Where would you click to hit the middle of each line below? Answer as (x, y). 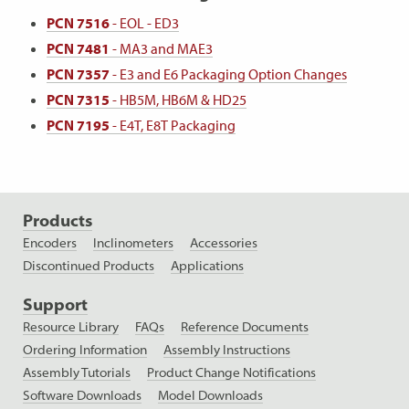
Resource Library (71, 326)
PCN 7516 (78, 22)
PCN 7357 (78, 73)
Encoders (50, 242)
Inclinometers (133, 242)
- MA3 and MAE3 (161, 48)
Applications (207, 265)
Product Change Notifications (231, 372)
